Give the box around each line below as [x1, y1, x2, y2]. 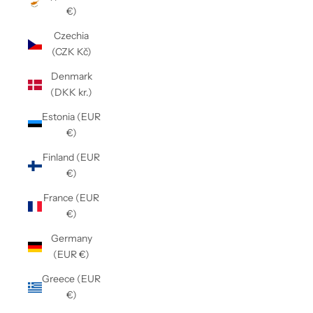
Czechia [54, 29, 89, 42]
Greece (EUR [42, 272, 101, 285]
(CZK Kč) [51, 45, 92, 58]
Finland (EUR [43, 151, 100, 163]
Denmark [50, 70, 92, 82]
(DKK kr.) [50, 86, 92, 99]
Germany [50, 232, 92, 245]
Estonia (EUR [42, 110, 101, 123]
